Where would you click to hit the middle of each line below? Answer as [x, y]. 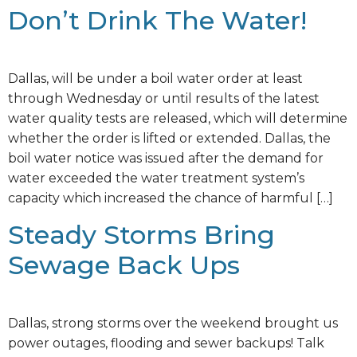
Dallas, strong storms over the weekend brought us [173, 323]
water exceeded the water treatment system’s [156, 178]
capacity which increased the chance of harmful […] [171, 198]
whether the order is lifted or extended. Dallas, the [169, 139]
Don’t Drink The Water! [157, 21]
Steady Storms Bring [141, 234]
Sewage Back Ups [124, 265]
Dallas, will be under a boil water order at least [155, 79]
